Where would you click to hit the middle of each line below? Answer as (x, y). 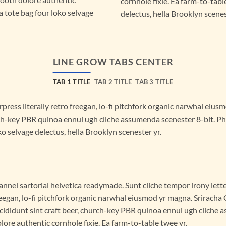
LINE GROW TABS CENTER (113, 62)
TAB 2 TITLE (113, 82)
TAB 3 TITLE (154, 82)
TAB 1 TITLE (72, 82)
